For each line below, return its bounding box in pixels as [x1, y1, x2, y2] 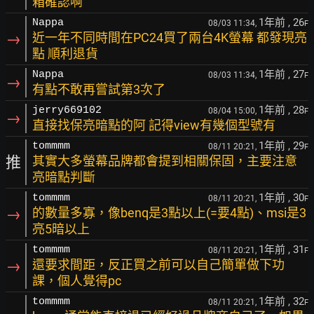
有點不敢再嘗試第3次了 [32, 82, 165, 97]
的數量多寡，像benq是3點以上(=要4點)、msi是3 [32, 205, 306, 220]
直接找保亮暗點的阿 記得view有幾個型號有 [32, 118, 275, 132]
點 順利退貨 [32, 46, 98, 61]
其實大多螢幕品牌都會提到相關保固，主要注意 [32, 153, 297, 168]
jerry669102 [32, 104, 102, 116]
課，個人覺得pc [32, 273, 121, 288]
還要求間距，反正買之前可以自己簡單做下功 [32, 257, 285, 272]
